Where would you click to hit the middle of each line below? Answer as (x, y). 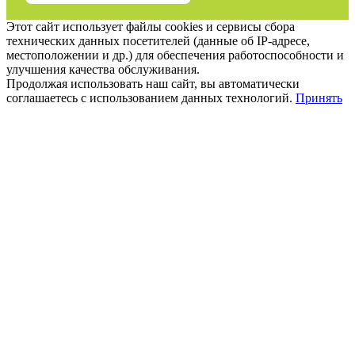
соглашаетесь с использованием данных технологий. (149, 98)
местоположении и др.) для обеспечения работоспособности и (175, 55)
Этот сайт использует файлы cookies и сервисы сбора (151, 27)
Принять (319, 98)
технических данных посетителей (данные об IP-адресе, (158, 41)
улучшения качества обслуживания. (103, 70)
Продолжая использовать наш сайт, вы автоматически (153, 84)
